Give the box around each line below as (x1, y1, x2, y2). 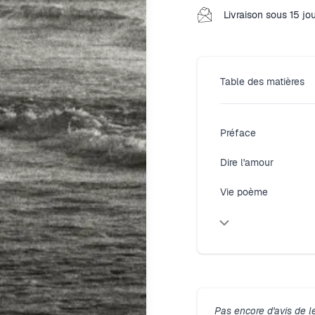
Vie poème (220, 186, 268, 198)
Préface (220, 127, 256, 139)
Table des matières (220, 75, 304, 88)
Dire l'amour (220, 156, 274, 169)
